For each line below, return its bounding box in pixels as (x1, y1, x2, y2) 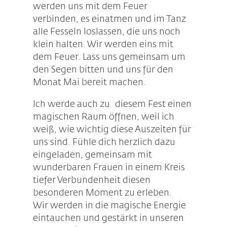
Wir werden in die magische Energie (32, 201, 186, 211)
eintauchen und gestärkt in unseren (32, 214, 184, 223)
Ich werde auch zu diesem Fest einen (32, 100, 192, 109)
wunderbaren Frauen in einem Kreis (32, 163, 185, 173)
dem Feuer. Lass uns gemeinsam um (32, 53, 185, 62)
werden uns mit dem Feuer (32, 2, 147, 12)
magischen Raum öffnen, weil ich (32, 112, 174, 122)
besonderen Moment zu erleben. (32, 188, 177, 198)
